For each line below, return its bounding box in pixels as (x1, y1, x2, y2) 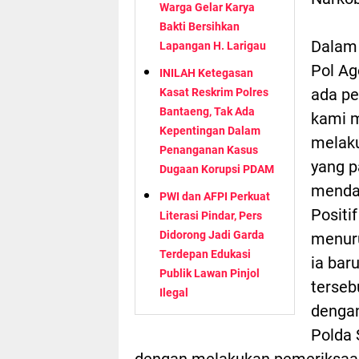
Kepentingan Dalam (159, 123, 260, 137)
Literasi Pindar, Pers (159, 208, 262, 222)
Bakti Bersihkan (159, 19, 240, 33)
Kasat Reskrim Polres (159, 85, 268, 99)
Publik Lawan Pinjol (159, 266, 260, 280)
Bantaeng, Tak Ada (159, 104, 255, 118)
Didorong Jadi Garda (159, 228, 264, 241)
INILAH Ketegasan (159, 66, 253, 79)
